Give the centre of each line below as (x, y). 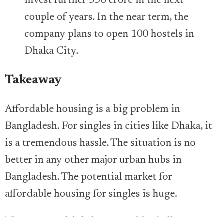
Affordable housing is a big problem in (93, 109)
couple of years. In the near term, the (106, 17)
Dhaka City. (51, 51)
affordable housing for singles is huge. (91, 194)
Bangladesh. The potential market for (88, 177)
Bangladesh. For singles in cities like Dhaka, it (108, 126)
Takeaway (33, 80)
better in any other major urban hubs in (93, 160)
